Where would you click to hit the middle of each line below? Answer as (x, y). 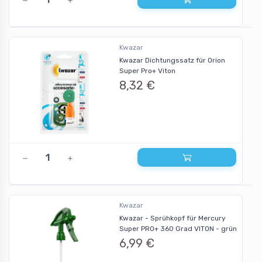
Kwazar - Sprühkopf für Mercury (172, 218)
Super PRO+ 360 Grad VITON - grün (178, 229)
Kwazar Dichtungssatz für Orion (172, 61)
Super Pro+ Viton (147, 71)
